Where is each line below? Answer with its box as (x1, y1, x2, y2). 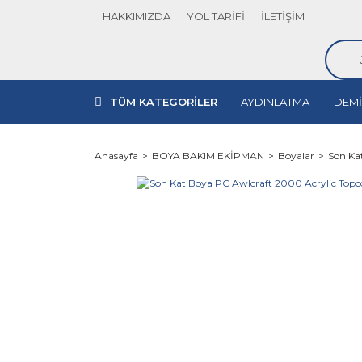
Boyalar (278, 149, 314, 162)
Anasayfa (95, 149, 138, 162)
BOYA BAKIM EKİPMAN (152, 149, 264, 162)
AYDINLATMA (241, 95, 310, 108)
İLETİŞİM (261, 9, 305, 23)
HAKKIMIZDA (103, 9, 170, 23)
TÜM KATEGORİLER (110, 95, 217, 108)
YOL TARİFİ (187, 9, 245, 23)
